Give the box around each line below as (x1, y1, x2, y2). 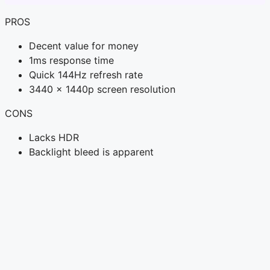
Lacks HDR (29, 131, 79, 143)
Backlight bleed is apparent (29, 145, 154, 158)
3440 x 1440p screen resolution (29, 83, 175, 95)
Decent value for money (29, 39, 139, 52)
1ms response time (29, 54, 114, 66)
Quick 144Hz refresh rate (29, 68, 143, 81)
